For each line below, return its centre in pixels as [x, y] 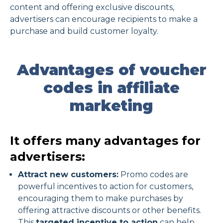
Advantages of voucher [111, 70]
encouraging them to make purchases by [101, 199]
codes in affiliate [111, 88]
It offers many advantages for [105, 141]
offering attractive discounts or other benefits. [110, 211]
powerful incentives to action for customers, [106, 187]
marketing [111, 106]
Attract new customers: [68, 175]
